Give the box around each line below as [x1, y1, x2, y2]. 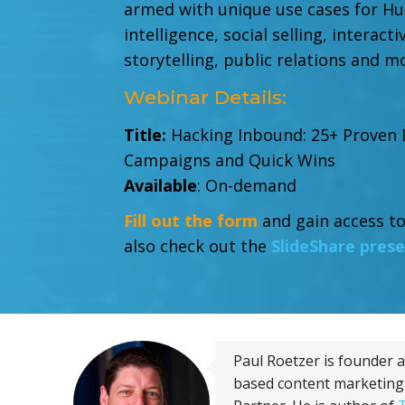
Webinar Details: [124, 85, 287, 108]
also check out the [124, 235, 272, 258]
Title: [124, 123, 172, 146]
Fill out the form [124, 210, 263, 232]
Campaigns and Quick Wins [124, 148, 336, 171]
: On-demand [197, 174, 302, 196]
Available [124, 174, 198, 196]
